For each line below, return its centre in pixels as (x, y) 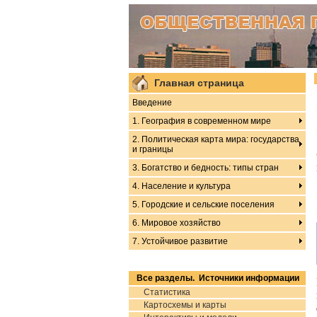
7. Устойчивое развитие (180, 241)
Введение (152, 103)
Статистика (167, 292)
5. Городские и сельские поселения (203, 204)
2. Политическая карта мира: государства (216, 139)
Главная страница (199, 83)
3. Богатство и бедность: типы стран (206, 168)
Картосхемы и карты (185, 305)
